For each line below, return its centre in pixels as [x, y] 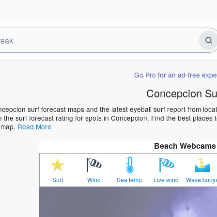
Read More [34, 127]
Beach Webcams [185, 146]
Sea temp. [130, 180]
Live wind [166, 180]
